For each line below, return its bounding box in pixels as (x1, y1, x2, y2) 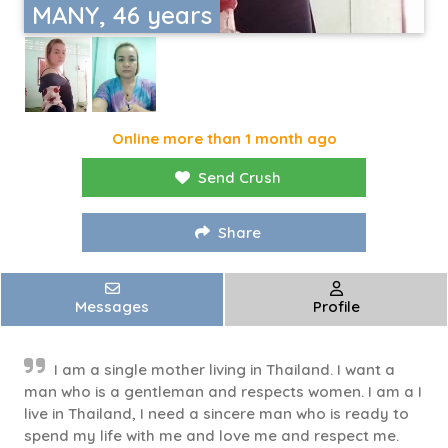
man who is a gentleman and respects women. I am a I (24, 382, 422, 402)
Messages (75, 297, 149, 317)
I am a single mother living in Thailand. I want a (54, 360, 395, 380)
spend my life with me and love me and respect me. (24, 426, 399, 446)
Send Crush (198, 168, 281, 188)
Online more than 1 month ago (111, 129, 337, 149)
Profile (312, 297, 360, 317)
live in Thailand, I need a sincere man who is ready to (24, 404, 409, 424)
